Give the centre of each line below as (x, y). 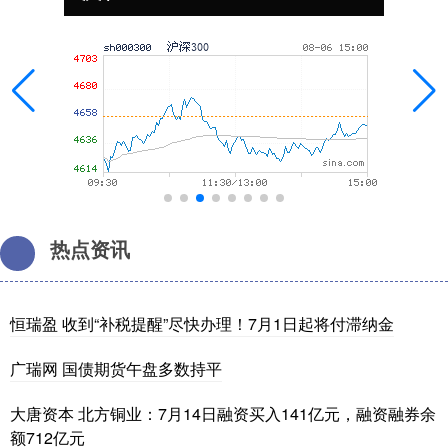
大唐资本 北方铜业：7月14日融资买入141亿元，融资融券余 (223, 414)
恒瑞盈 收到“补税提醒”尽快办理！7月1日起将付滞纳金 (202, 324)
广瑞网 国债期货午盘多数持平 (116, 369)
